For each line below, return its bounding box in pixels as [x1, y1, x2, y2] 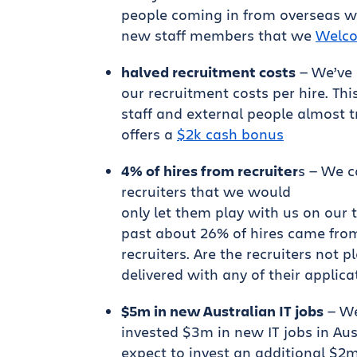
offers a [121, 124, 177, 143]
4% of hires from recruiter [121, 161, 298, 180]
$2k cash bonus [177, 124, 284, 143]
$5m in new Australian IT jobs [121, 301, 324, 320]
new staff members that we [121, 25, 316, 45]
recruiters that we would [121, 182, 291, 201]
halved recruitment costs [121, 62, 296, 81]
